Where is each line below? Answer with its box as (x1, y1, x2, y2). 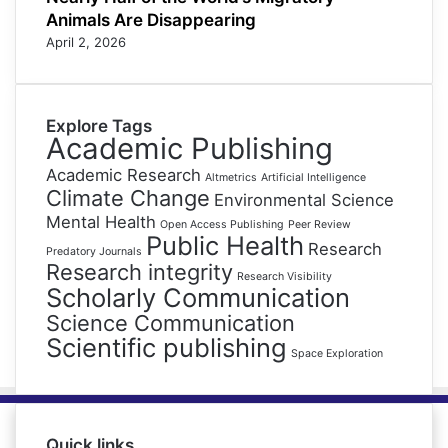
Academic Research (46, 165, 201, 186)
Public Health (146, 230, 304, 262)
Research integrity (46, 259, 233, 286)
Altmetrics (205, 171, 257, 185)
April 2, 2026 (46, 34, 126, 51)
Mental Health (46, 212, 156, 233)
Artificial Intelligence (261, 171, 366, 185)
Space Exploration (291, 347, 383, 361)
